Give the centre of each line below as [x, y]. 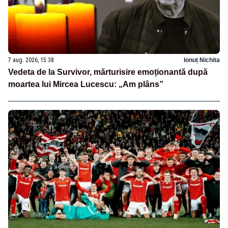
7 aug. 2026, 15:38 [31, 60]
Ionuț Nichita [202, 60]
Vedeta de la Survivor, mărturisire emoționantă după [108, 72]
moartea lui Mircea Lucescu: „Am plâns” [86, 84]
